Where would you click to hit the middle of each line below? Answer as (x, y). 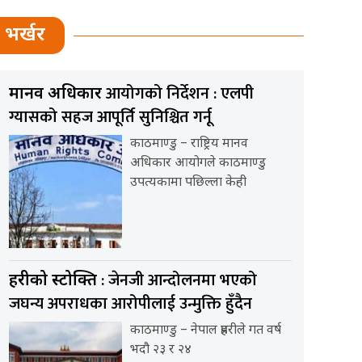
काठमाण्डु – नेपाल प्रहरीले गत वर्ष (206, 331)
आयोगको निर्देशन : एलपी (180, 94)
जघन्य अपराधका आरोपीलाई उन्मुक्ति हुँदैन (130, 304)
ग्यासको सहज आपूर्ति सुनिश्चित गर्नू (110, 118)
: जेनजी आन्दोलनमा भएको (179, 281)
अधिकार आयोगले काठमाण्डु (198, 164)
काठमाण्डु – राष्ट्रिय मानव (189, 145)
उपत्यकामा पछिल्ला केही (188, 183)
